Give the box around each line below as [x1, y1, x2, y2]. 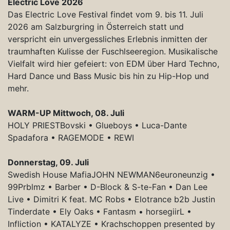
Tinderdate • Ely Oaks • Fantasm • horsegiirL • [8, 206, 191, 217]
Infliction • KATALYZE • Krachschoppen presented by [8, 218, 215, 229]
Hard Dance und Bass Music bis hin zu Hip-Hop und [8, 70, 209, 81]
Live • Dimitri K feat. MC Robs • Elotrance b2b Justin [8, 194, 215, 204]
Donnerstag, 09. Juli [8, 157, 89, 167]
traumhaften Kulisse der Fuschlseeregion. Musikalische [8, 46, 218, 56]
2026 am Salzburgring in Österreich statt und [8, 21, 184, 32]
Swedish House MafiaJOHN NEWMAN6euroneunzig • [8, 169, 215, 180]
